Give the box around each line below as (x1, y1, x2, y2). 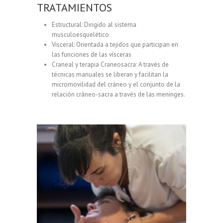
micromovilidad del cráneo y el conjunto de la (52, 80, 180, 89)
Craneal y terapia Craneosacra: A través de (52, 60, 169, 69)
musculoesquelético (52, 30, 109, 39)
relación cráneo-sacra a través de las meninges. (52, 90, 185, 99)
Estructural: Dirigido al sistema (52, 20, 136, 29)
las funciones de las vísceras (52, 50, 131, 59)
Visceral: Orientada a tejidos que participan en (52, 40, 178, 49)
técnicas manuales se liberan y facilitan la (52, 70, 168, 79)
